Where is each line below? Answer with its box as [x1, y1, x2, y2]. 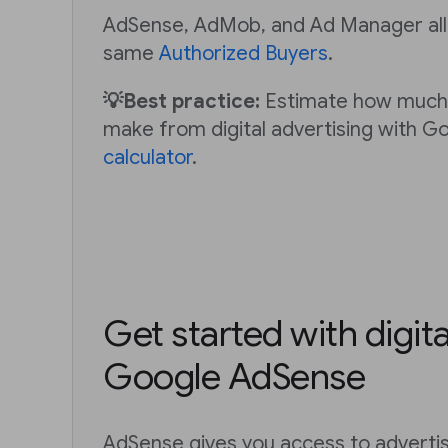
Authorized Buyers [159, 41, 328, 66]
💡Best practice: [103, 89, 260, 114]
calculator [103, 145, 192, 170]
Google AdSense [103, 354, 365, 399]
